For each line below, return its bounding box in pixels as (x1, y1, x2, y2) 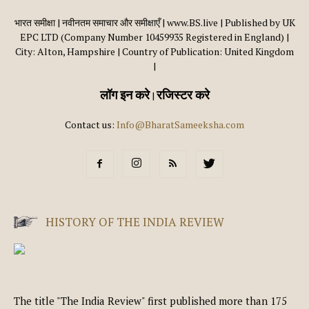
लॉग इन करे (99, 86, 150, 103)
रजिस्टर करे (156, 86, 210, 103)
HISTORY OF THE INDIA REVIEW (46, 214, 224, 230)
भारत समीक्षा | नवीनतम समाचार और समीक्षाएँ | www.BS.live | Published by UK (14, 16, 295, 30)
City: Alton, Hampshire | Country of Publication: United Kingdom (15, 45, 294, 59)
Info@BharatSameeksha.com (117, 118, 244, 132)
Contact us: (65, 118, 117, 132)
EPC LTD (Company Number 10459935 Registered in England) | (20, 30, 289, 44)
